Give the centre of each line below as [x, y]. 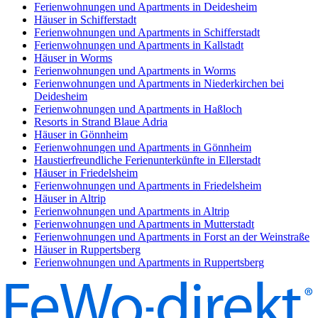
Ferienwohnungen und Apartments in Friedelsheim [148, 185]
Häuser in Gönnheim [81, 134]
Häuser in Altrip [70, 198]
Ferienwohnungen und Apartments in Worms [135, 70]
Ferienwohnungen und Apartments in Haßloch [138, 109]
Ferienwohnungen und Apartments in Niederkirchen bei [159, 83]
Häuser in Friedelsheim [86, 172]
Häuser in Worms [73, 57]
